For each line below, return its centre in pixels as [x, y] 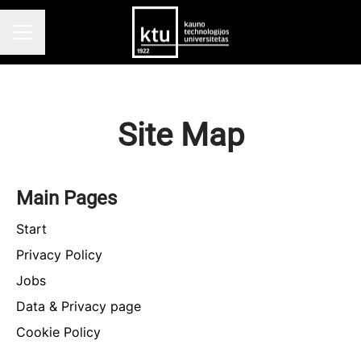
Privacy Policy [59, 255]
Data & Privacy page [79, 306]
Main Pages [66, 198]
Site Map [180, 135]
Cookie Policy [58, 332]
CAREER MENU [55, 39]
